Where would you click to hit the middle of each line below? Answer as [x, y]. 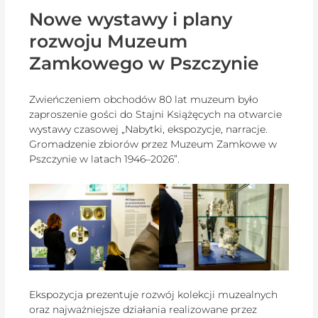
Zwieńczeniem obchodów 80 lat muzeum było [144, 99]
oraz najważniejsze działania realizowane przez [143, 310]
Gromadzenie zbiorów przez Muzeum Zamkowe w [153, 144]
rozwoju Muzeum [109, 42]
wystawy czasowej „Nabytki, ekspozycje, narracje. [149, 129]
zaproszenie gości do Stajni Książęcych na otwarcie [156, 114]
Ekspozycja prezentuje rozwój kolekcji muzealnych [154, 295]
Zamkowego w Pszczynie [144, 64]
